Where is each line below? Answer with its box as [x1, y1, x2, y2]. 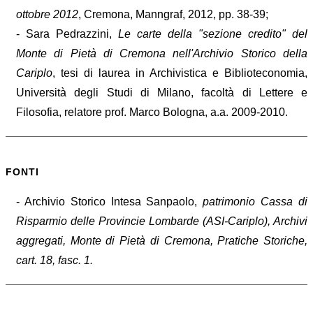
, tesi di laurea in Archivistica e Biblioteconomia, [52, 67, 307, 80]
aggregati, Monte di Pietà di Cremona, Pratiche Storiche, [16, 234, 307, 247]
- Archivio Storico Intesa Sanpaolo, [16, 195, 203, 208]
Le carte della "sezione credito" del [118, 28, 307, 41]
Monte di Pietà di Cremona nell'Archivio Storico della [16, 48, 307, 60]
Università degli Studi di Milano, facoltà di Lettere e [16, 87, 307, 99]
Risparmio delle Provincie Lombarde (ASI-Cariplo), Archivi [16, 214, 307, 227]
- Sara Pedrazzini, [16, 28, 118, 41]
